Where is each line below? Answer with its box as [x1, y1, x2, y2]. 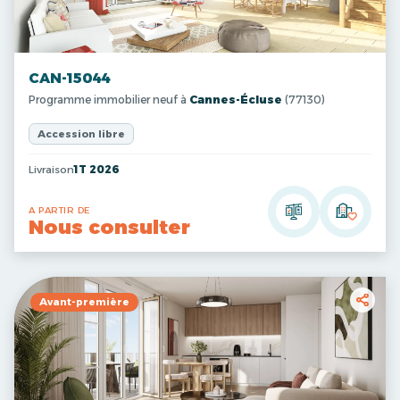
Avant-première [39, 296, 129, 308]
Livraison [29, 163, 74, 176]
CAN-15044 [29, 70, 111, 87]
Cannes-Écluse [189, 93, 282, 106]
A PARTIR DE [29, 204, 90, 216]
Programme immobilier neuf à [29, 93, 189, 106]
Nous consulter [29, 215, 190, 239]
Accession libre [37, 128, 125, 140]
